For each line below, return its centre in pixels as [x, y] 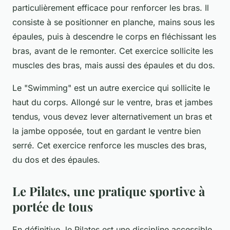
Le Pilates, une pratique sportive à [109, 191]
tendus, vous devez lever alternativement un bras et [112, 117]
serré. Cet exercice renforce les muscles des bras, [110, 146]
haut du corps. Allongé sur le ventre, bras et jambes [112, 102]
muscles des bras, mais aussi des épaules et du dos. [114, 65]
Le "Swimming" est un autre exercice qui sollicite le [111, 88]
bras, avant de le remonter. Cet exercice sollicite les [113, 51]
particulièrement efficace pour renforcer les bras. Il [111, 8]
